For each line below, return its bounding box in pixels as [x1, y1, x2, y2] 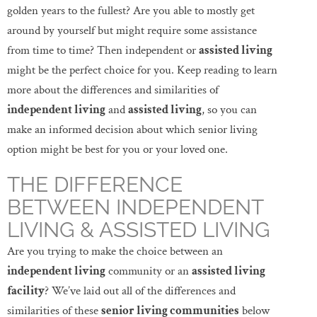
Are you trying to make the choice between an [7, 243, 223, 259]
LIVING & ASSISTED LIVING [7, 217, 270, 242]
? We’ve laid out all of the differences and [45, 283, 236, 299]
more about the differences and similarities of [7, 82, 219, 98]
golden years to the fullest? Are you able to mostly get [7, 3, 255, 18]
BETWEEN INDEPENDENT [7, 195, 263, 219]
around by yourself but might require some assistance [7, 23, 257, 38]
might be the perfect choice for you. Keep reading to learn [7, 62, 277, 78]
